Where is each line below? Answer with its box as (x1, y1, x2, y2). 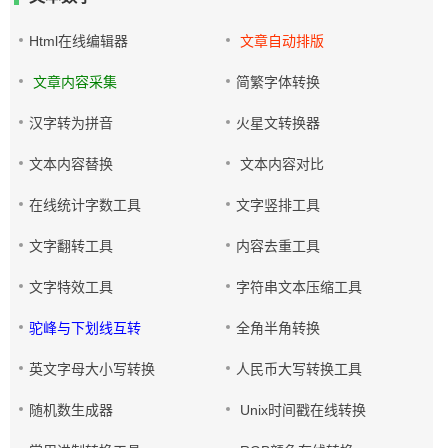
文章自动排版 (236, 33, 325, 49)
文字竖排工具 (236, 197, 321, 213)
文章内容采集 (29, 74, 117, 90)
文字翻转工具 (29, 238, 113, 254)
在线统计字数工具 (29, 197, 141, 213)
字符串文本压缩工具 (236, 279, 363, 295)
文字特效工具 (29, 279, 113, 295)
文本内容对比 (236, 156, 325, 172)
